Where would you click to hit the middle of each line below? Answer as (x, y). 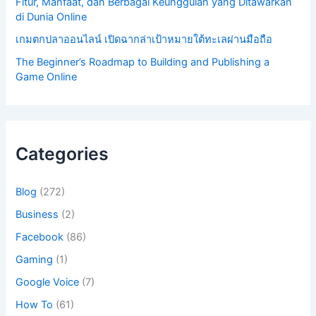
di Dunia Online (51, 17)
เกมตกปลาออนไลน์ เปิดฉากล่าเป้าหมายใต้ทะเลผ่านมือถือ (144, 40)
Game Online (47, 77)
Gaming (35, 260)
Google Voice (48, 282)
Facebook (40, 237)
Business (37, 215)
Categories (62, 154)
